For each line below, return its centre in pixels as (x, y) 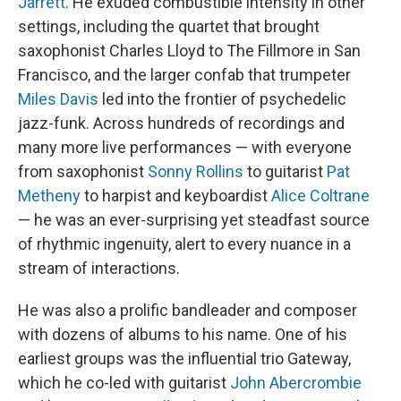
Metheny (49, 196)
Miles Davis (58, 99)
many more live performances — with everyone (185, 147)
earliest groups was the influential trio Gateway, (184, 358)
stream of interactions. (99, 268)
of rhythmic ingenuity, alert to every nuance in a (184, 244)
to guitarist (285, 171)
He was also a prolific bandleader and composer (188, 310)
